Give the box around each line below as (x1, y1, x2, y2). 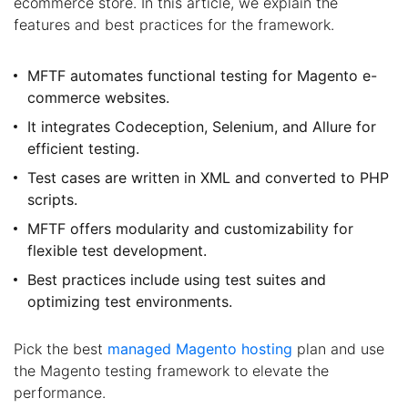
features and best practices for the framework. (14, 15, 334, 35)
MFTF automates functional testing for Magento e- (27, 66, 377, 86)
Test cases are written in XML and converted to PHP (27, 168, 389, 188)
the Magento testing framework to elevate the (14, 362, 329, 381)
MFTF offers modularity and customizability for (27, 219, 353, 239)
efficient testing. (27, 139, 139, 158)
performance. (14, 383, 106, 403)
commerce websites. (27, 88, 169, 107)
